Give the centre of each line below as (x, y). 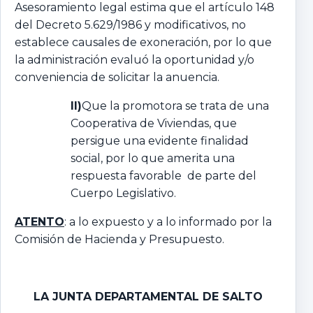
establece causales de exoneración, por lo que (143, 42)
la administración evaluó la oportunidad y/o (134, 59)
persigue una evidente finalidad (160, 140)
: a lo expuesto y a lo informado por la (168, 221)
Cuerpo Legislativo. (123, 193)
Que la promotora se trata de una (175, 105)
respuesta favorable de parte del (163, 175)
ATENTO (39, 221)
